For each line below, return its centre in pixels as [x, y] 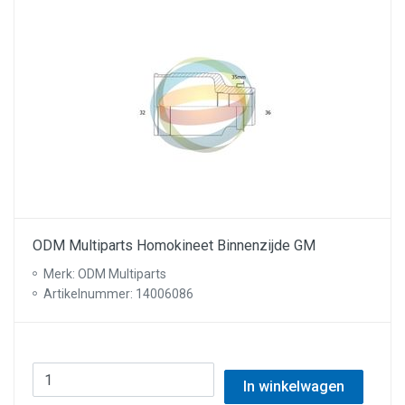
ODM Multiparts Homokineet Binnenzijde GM [174, 245]
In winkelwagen [293, 386]
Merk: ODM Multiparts [105, 274]
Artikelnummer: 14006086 [118, 294]
